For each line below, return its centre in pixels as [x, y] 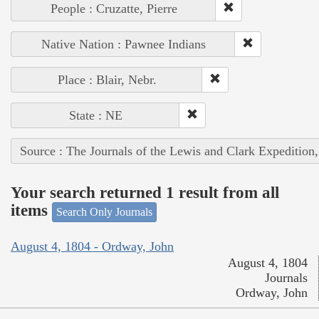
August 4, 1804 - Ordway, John [92, 247]
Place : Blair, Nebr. [107, 79]
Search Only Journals [104, 211]
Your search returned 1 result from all [145, 193]
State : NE [95, 115]
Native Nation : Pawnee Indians [123, 44]
